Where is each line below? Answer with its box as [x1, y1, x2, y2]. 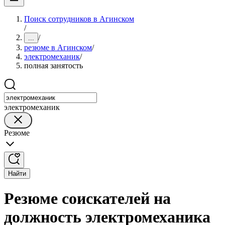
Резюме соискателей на [4, 189, 171, 208]
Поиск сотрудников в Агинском [24, 15, 134, 23]
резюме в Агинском [24, 43, 92, 52]
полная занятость [24, 61, 83, 70]
